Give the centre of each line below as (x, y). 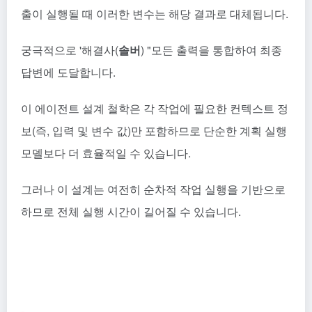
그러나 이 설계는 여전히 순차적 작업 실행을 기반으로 (153, 189)
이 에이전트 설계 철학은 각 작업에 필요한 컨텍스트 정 (155, 108)
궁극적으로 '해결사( (70, 49)
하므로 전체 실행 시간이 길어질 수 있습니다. (131, 211)
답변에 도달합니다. (68, 72)
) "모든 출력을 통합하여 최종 (211, 49)
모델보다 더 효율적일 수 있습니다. (106, 153)
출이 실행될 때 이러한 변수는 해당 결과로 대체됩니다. (155, 13)
